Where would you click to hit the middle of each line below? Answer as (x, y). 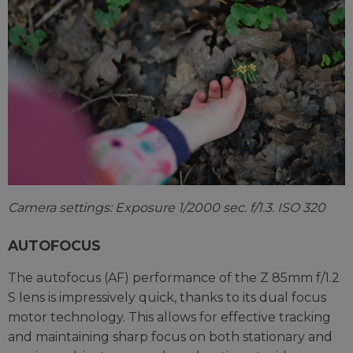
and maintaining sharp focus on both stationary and (170, 337)
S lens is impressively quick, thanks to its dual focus (167, 298)
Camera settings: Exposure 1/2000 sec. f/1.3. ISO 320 (167, 208)
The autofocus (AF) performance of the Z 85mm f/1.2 (174, 278)
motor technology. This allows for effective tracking (169, 318)
